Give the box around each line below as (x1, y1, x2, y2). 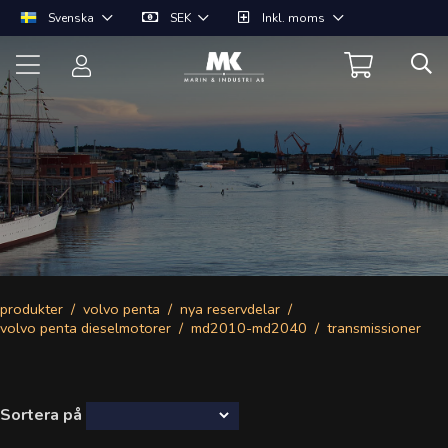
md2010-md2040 (191, 318, 307, 338)
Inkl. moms (262, 10, 326, 26)
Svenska (48, 10, 95, 26)
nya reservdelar (180, 299, 280, 319)
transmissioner (327, 318, 421, 338)
